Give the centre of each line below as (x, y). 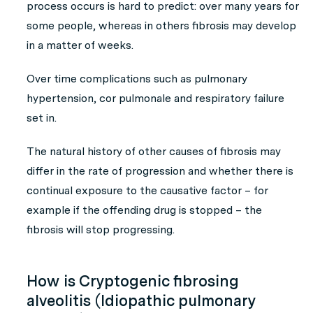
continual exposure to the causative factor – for (147, 190)
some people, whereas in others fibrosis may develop (161, 26)
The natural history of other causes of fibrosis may (154, 151)
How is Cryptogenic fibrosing (133, 281)
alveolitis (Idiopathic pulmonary (141, 300)
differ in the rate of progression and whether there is (160, 171)
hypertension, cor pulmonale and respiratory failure (155, 98)
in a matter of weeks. (80, 45)
